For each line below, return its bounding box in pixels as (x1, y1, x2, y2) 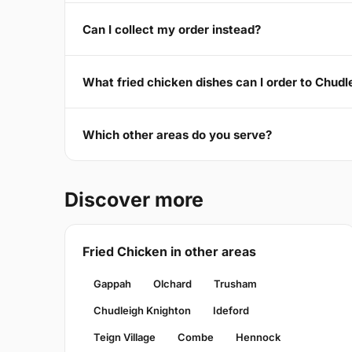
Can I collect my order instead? (82, 21, 261, 37)
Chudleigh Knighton (93, 304, 191, 317)
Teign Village (93, 331, 156, 344)
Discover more (64, 188, 203, 212)
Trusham (214, 277, 257, 291)
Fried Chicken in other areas (82, 244, 256, 260)
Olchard (153, 277, 192, 291)
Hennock (236, 331, 280, 344)
